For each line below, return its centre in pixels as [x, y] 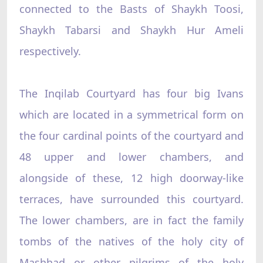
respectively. [50, 51]
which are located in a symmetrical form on [131, 114]
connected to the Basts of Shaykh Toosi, [131, 9]
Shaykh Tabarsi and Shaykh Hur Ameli [131, 30]
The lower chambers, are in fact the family [131, 220]
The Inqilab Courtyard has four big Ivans [131, 93]
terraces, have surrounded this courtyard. [131, 199]
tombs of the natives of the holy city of [131, 241]
